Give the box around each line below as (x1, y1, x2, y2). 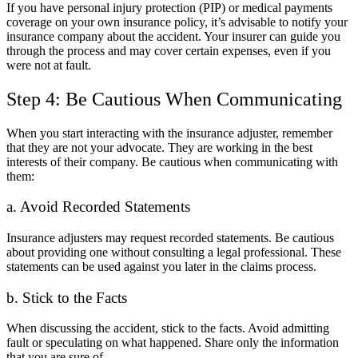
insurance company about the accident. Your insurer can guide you (6, 29, 340, 43)
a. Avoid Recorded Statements (6, 198, 190, 216)
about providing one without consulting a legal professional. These (6, 245, 341, 259)
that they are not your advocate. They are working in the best (6, 140, 312, 154)
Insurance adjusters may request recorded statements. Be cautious (6, 231, 334, 245)
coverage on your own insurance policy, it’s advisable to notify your (6, 14, 348, 29)
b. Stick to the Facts (6, 288, 127, 306)
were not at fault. (6, 58, 91, 72)
